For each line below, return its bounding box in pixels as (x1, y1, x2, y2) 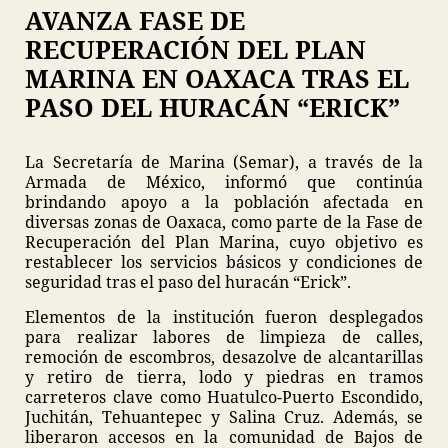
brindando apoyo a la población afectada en (25, 191, 423, 213)
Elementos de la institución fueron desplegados (25, 306, 423, 328)
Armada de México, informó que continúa (25, 171, 423, 193)
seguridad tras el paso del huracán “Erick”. (25, 271, 351, 293)
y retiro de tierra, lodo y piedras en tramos (25, 366, 423, 388)
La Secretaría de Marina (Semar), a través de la (25, 151, 423, 173)
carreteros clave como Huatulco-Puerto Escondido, (25, 386, 423, 408)
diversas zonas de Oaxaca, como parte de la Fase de (25, 211, 423, 233)
